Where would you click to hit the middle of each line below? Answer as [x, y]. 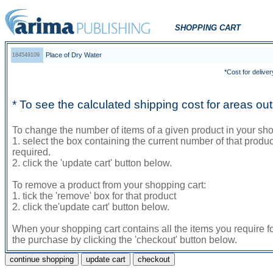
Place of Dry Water [74, 55]
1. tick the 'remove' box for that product [94, 196]
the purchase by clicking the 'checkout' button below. [125, 240]
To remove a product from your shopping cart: [109, 185]
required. [31, 152]
